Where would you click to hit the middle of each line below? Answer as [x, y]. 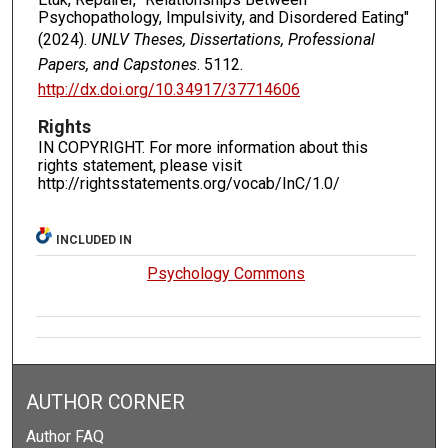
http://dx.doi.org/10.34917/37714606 [168, 89]
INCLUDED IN [94, 240]
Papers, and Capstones [117, 64]
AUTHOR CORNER [106, 403]
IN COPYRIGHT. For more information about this [202, 148]
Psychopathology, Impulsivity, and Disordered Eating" [223, 17]
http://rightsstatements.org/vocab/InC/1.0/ [188, 184]
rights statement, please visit [139, 166]
